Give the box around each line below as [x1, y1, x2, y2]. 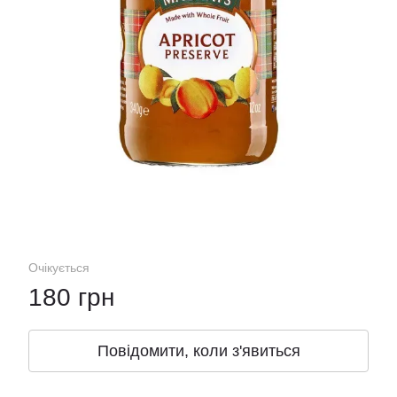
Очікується [28, 261, 90, 275]
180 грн [28, 284, 114, 311]
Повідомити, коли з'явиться [97, 342, 300, 360]
